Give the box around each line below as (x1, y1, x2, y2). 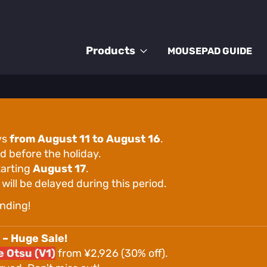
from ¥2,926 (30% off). (55, 246, 168, 260)
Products (85, 44, 135, 57)
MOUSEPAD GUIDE (167, 45, 252, 57)
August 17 (33, 162, 86, 175)
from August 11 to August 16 (10, 132, 160, 145)
